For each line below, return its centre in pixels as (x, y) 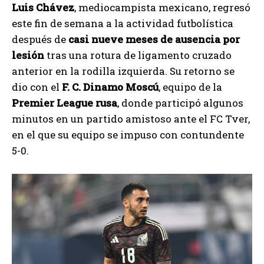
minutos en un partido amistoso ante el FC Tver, (131, 119)
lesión (28, 55)
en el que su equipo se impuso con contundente (128, 135)
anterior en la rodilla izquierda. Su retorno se (123, 71)
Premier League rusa (65, 103)
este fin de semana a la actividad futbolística (123, 24)
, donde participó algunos (180, 103)
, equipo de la (190, 87)
